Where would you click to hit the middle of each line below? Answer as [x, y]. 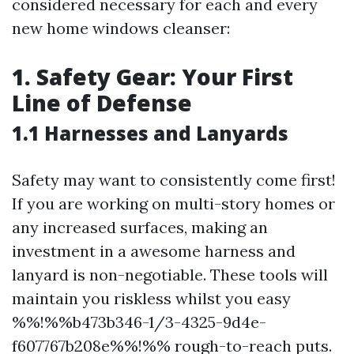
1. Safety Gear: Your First [153, 77]
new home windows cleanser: [121, 28]
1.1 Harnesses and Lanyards [150, 133]
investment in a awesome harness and [154, 251]
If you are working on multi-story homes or [173, 203]
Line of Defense [102, 103]
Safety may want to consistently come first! [174, 180]
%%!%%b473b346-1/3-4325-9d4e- [139, 322]
